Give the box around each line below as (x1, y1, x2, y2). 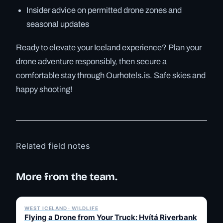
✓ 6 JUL (179, 185, 199, 191)
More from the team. (16, 170, 118, 183)
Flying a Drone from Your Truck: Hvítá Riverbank (24, 212, 197, 222)
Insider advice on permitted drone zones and (26, 6, 182, 15)
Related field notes (16, 141, 90, 151)
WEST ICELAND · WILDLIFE (24, 205, 99, 211)
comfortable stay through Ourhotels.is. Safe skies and (16, 71, 206, 80)
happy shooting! (16, 85, 73, 94)
